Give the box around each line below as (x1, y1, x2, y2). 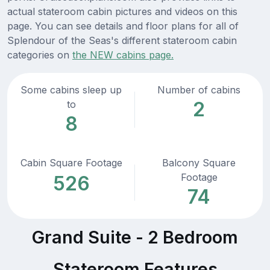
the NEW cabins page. (72, 49, 174, 61)
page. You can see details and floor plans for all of (7, 20, 239, 33)
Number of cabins (157, 84, 240, 96)
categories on (7, 49, 72, 61)
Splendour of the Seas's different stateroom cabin (7, 34, 237, 47)
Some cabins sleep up (20, 84, 122, 96)
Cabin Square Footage (20, 157, 122, 169)
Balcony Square (162, 157, 236, 169)
